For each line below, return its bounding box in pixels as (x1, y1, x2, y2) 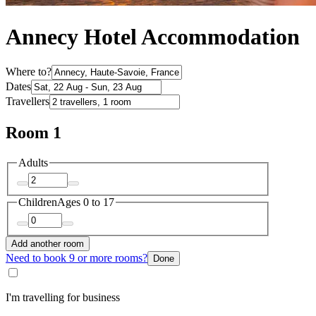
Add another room (11, 238, 84, 250)
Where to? (6, 66, 51, 78)
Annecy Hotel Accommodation (6, 23, 300, 49)
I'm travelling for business (6, 291, 120, 304)
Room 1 (6, 123, 61, 142)
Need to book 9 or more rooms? (6, 252, 147, 265)
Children (18, 196, 57, 209)
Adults (18, 156, 48, 169)
